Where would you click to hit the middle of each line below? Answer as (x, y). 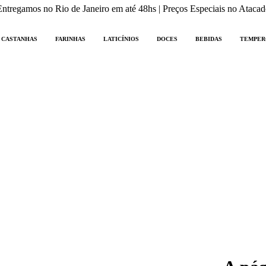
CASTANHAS (19, 39)
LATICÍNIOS (121, 39)
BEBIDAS (209, 39)
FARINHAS (70, 39)
